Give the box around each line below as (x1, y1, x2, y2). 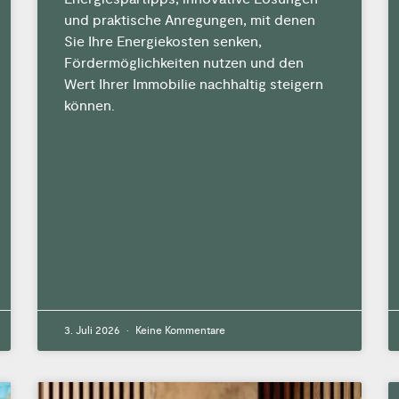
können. (64, 96, 116, 115)
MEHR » (64, 144, 104, 159)
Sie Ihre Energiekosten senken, (64, 32, 263, 51)
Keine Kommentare (133, 323, 226, 338)
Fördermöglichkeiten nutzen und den (64, 53, 305, 72)
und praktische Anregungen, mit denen (64, 11, 316, 29)
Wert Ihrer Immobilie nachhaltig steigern (64, 75, 324, 94)
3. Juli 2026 (64, 323, 123, 338)
